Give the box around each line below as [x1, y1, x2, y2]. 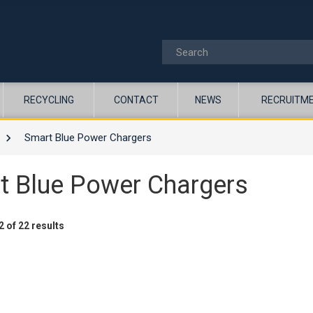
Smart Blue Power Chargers [24, 131, 152, 145]
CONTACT [113, 94, 159, 105]
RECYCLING [23, 94, 74, 105]
